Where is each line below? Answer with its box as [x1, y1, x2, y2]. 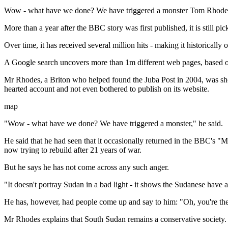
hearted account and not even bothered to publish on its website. [4, 84, 209, 93]
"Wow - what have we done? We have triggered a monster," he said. [4, 119, 223, 128]
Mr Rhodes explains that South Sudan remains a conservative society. [4, 215, 226, 223]
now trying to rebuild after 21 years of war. [4, 146, 141, 154]
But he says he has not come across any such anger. [4, 163, 169, 172]
